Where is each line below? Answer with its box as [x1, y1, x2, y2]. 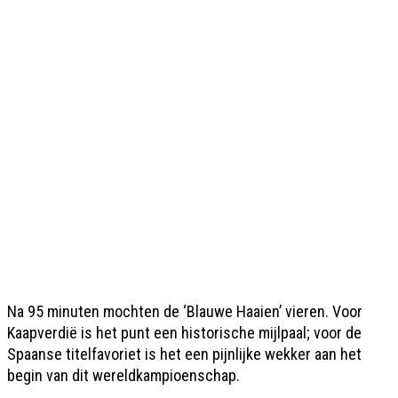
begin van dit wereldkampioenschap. [7, 365, 240, 385]
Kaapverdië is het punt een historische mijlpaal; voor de [7, 322, 362, 342]
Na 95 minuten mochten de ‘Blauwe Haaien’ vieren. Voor [7, 301, 362, 321]
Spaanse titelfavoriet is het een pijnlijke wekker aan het [7, 344, 362, 363]
